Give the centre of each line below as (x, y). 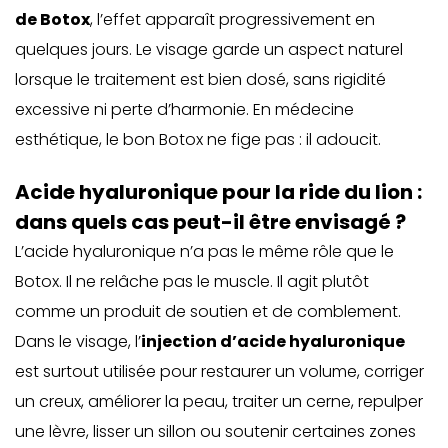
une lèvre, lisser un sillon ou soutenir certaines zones (215, 431)
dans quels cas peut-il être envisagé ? (210, 222)
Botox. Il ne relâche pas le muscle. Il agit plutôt (192, 281)
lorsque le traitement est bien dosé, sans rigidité (200, 79)
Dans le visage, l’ (78, 341)
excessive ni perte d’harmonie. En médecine (184, 109)
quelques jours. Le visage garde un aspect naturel (209, 49)
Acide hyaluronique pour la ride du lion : (218, 192)
